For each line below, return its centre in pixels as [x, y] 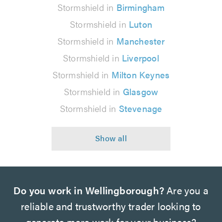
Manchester [140, 41]
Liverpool [140, 57]
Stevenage [140, 108]
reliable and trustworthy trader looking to [111, 206]
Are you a [186, 190]
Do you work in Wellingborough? [89, 190]
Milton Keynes [140, 74]
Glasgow [140, 91]
